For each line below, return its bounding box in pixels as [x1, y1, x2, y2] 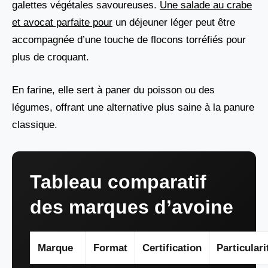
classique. [12, 118, 57, 130]
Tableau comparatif [30, 170, 206, 193]
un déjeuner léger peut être [112, 17, 235, 29]
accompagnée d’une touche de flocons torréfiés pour [12, 34, 246, 46]
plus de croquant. [12, 51, 89, 63]
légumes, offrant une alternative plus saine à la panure [12, 101, 254, 113]
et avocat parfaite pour [12, 17, 112, 29]
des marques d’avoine [30, 196, 233, 218]
